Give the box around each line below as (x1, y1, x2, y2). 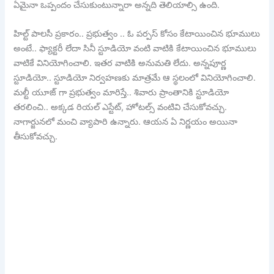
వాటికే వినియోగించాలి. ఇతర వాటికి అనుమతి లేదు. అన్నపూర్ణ (13, 57, 227, 69)
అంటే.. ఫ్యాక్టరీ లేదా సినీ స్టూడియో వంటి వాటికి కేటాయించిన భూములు (13, 43, 257, 54)
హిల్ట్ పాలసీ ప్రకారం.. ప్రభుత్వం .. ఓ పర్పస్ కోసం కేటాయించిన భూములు (13, 28, 261, 40)
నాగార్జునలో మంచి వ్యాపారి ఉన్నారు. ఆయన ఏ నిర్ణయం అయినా (13, 116, 238, 128)
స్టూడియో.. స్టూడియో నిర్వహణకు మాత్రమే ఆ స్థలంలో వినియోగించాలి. (13, 72, 256, 84)
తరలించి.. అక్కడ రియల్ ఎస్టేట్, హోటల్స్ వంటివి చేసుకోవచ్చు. (13, 102, 228, 113)
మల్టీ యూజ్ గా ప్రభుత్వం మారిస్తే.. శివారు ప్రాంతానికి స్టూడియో (13, 87, 229, 98)
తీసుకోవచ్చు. (13, 131, 58, 143)
